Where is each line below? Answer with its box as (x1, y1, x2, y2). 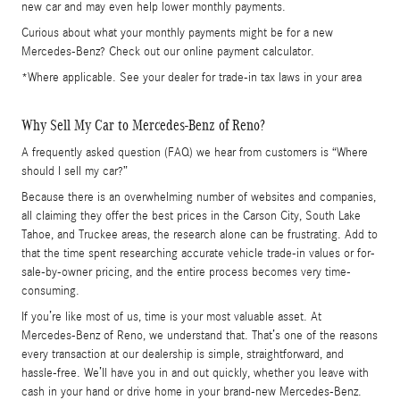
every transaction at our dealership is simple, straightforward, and (21, 347, 344, 362)
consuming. (21, 284, 79, 299)
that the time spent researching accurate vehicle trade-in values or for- (21, 246, 375, 262)
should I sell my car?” (21, 164, 128, 179)
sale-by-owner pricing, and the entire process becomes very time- (21, 265, 351, 280)
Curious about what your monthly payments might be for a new (21, 25, 333, 40)
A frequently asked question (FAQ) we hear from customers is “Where (21, 146, 368, 161)
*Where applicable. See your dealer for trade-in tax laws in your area (21, 70, 362, 85)
